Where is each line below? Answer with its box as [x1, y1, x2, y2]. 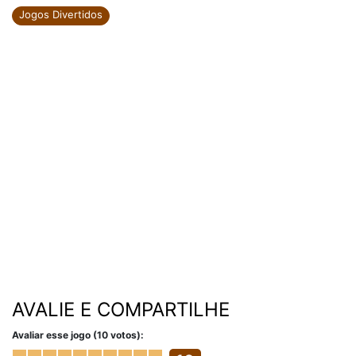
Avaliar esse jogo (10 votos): [12, 329, 144, 341]
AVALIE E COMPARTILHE [12, 298, 230, 321]
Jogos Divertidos [19, 8, 103, 21]
